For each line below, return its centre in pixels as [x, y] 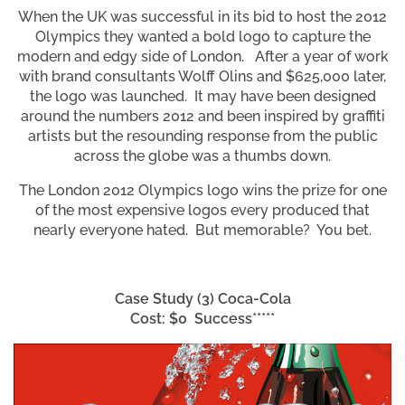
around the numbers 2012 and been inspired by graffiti [202, 117]
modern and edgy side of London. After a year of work [202, 57]
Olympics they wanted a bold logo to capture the [202, 37]
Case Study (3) [164, 299]
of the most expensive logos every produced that [202, 211]
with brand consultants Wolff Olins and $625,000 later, [202, 77]
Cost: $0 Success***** [202, 319]
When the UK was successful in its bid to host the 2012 [202, 17]
